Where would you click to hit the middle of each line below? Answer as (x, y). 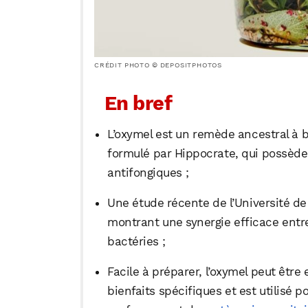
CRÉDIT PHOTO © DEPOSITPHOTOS (158, 65)
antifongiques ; (148, 173)
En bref (139, 103)
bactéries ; (136, 242)
